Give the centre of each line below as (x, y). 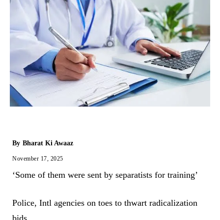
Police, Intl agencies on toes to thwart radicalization (105, 203)
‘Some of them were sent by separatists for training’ (105, 175)
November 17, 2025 (38, 159)
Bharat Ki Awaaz (48, 143)
